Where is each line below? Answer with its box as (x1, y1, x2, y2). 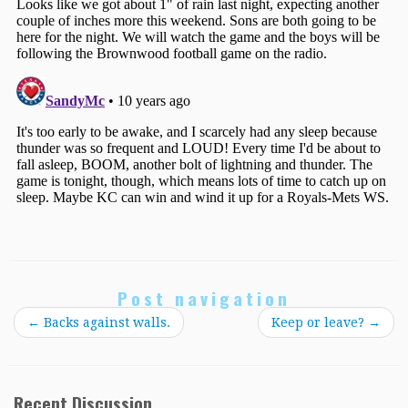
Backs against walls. (40, 315, 170, 330)
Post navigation (117, 285, 291, 311)
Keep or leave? (271, 315, 368, 330)
